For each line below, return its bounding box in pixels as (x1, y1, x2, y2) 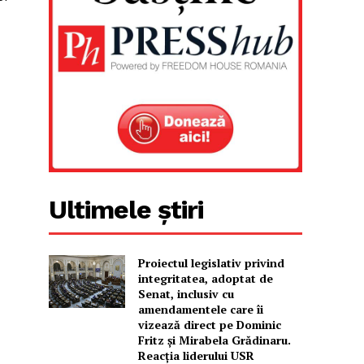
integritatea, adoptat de (137, 270, 273, 286)
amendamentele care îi (137, 301, 263, 317)
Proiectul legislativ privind (137, 254, 284, 271)
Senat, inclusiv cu (137, 285, 234, 301)
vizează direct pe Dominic (137, 316, 281, 332)
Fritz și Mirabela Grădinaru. (137, 331, 291, 348)
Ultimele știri (49, 193, 204, 225)
